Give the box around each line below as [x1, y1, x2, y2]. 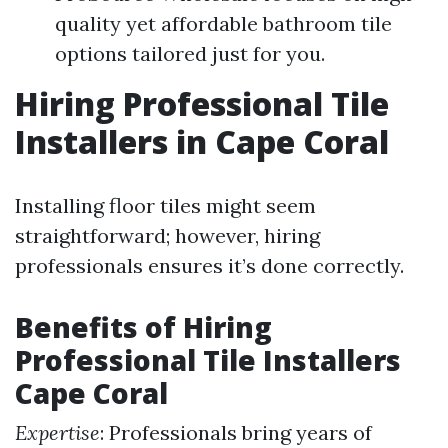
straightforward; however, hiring [15, 223, 320, 248]
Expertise [15, 420, 100, 445]
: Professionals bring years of [100, 420, 372, 445]
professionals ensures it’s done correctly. [15, 253, 404, 278]
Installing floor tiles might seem [15, 193, 316, 218]
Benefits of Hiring [15, 308, 272, 346]
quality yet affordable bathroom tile [55, 11, 392, 36]
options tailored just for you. [55, 41, 325, 66]
